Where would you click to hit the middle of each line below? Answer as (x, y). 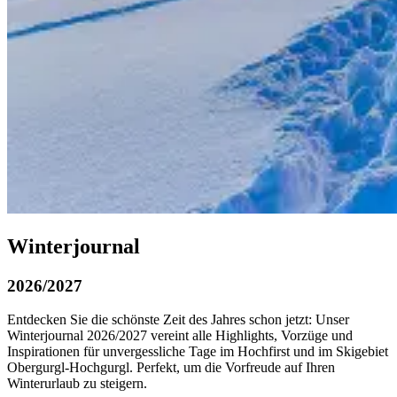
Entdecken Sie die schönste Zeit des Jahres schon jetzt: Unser (178, 320)
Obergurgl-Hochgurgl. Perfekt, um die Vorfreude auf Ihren (171, 368)
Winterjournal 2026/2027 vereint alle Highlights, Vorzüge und (180, 336)
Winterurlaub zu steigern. (77, 384)
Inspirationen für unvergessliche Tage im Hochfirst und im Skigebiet (198, 352)
